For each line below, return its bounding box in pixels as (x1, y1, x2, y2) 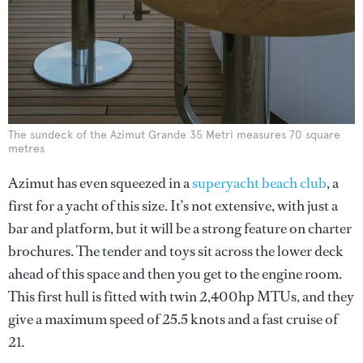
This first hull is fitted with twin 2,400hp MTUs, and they (8, 287, 354, 307)
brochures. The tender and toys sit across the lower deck (8, 241, 344, 262)
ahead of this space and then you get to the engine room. (8, 264, 342, 284)
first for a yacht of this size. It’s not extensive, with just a (8, 196, 338, 216)
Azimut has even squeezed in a (8, 173, 192, 194)
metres (8, 142, 45, 156)
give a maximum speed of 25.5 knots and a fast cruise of (8, 310, 338, 330)
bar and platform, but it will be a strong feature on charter (8, 219, 352, 239)
